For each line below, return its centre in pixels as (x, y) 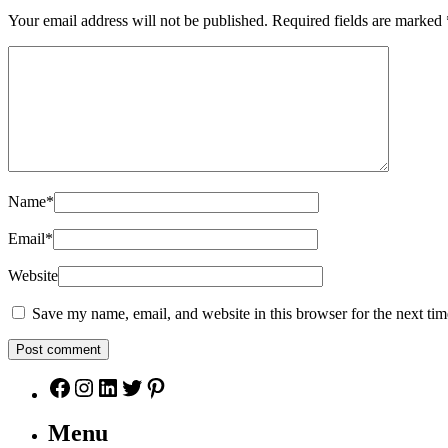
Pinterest (185, 386)
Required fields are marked (359, 21)
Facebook (94, 386)
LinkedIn (139, 386)
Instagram (119, 386)
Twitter (154, 386)
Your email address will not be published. (138, 21)
